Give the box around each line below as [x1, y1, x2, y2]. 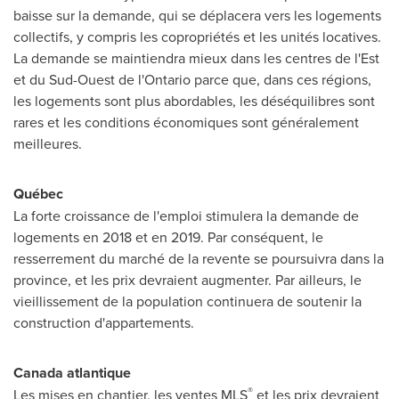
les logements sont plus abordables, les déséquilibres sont [13, 91, 375, 110]
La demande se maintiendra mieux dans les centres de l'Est [13, 48, 379, 68]
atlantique [63, 362, 131, 383]
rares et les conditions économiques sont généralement [13, 112, 359, 132]
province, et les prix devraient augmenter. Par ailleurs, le [13, 270, 362, 289]
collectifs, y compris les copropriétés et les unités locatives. [13, 27, 381, 46]
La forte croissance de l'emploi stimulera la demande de [13, 206, 359, 225]
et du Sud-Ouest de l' [13, 69, 144, 89]
